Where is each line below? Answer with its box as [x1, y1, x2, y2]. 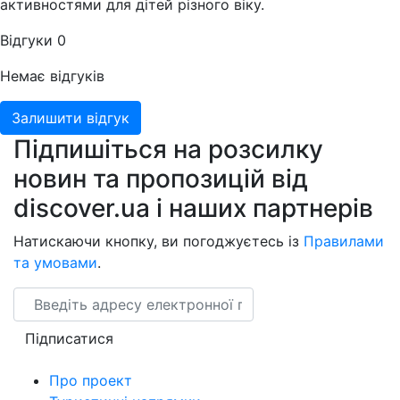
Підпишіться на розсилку [13, 134, 323, 165]
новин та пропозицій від [13, 163, 308, 195]
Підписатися [25, 329, 113, 348]
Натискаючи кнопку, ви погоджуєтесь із [13, 232, 304, 251]
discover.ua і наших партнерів [13, 193, 373, 224]
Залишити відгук [12, 109, 129, 128]
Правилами [304, 232, 384, 251]
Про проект [49, 371, 132, 390]
